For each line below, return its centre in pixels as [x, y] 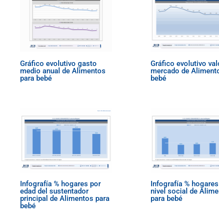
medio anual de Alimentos [63, 71]
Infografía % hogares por [61, 184]
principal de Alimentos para [65, 199]
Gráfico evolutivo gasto [59, 63]
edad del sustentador [55, 191]
